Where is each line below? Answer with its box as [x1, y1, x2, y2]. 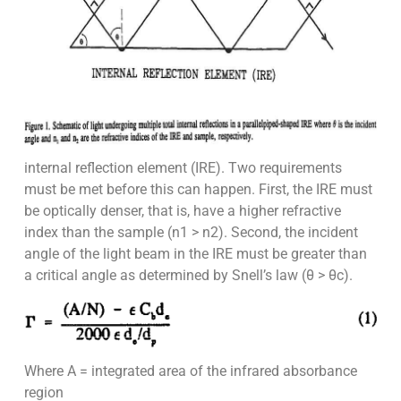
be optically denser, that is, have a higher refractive [23, 202, 341, 220]
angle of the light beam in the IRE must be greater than [23, 245, 367, 263]
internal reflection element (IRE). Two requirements [23, 159, 342, 177]
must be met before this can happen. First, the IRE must [23, 181, 372, 199]
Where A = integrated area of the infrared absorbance [23, 363, 357, 380]
